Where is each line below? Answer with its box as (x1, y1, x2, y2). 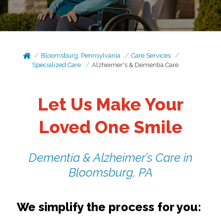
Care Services (131, 52, 171, 59)
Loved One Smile (38, 117, 183, 137)
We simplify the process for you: (17, 199, 201, 214)
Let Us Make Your (37, 94, 184, 114)
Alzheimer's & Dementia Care (92, 61, 179, 69)
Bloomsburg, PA (68, 165, 153, 180)
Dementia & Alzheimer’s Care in (29, 150, 192, 165)
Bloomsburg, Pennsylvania (41, 52, 121, 59)
